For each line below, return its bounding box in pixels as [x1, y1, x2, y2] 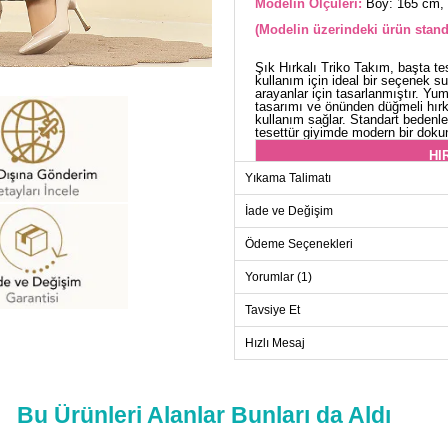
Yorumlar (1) [245, 270, 312, 285]
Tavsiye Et [245, 303, 300, 318]
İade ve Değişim [245, 204, 333, 219]
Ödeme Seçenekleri [245, 237, 353, 252]
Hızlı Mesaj [245, 336, 305, 351]
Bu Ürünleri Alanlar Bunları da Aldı [17, 402, 391, 429]
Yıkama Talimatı [245, 171, 331, 186]
